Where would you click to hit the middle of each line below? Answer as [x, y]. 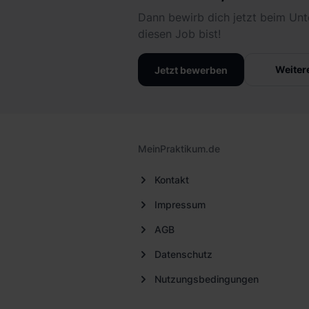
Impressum [180, 205]
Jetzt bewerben [191, 70]
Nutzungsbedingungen [207, 279]
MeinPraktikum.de [179, 149]
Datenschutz [183, 254]
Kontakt [172, 180]
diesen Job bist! [179, 34]
